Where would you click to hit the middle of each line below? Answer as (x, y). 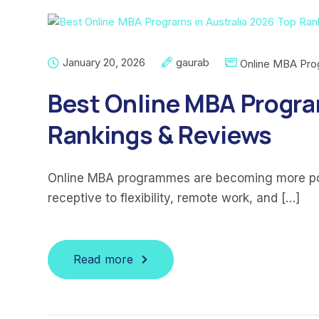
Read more (104, 259)
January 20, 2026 (104, 62)
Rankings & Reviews (160, 135)
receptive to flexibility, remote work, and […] (174, 198)
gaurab (193, 62)
